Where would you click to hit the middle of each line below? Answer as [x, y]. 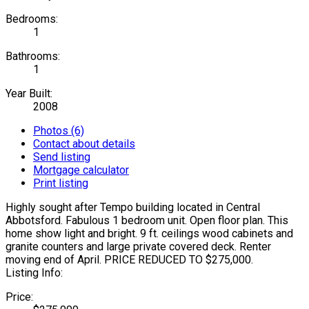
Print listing [61, 183]
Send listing [62, 157]
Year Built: [29, 93]
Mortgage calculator [81, 170]
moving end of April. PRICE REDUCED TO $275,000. [129, 259]
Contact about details [84, 143]
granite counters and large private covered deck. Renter [138, 246]
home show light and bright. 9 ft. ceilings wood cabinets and [149, 233]
